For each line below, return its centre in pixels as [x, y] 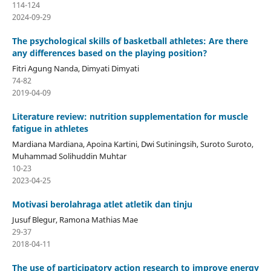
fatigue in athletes [50, 128]
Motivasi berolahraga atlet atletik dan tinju [102, 204]
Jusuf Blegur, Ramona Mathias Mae [75, 219]
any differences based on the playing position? [109, 53]
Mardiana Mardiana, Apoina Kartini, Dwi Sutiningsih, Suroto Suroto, [132, 144]
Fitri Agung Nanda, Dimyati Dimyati [75, 68]
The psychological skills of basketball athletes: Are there [130, 41]
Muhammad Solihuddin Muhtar [69, 156]
